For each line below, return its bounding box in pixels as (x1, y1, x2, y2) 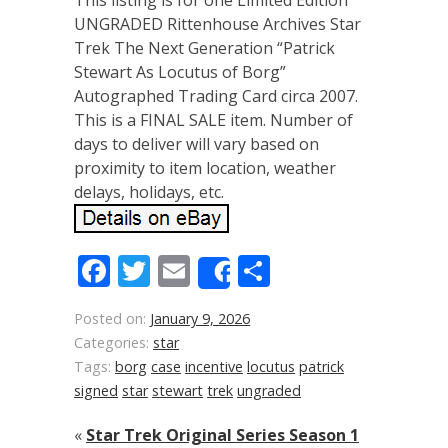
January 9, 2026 (150, 309, 250, 328)
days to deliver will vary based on (74, 133, 319, 155)
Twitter (150, 249, 257, 292)
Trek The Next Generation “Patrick (74, 37, 335, 59)
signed (74, 381, 118, 400)
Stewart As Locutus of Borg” (74, 61, 286, 83)
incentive (185, 357, 243, 376)
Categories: (74, 333, 153, 352)
